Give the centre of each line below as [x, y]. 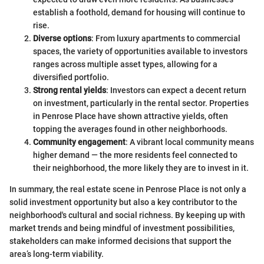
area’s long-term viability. [57, 254]
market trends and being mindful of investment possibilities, [122, 228]
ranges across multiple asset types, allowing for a [125, 64]
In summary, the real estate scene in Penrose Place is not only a [128, 189]
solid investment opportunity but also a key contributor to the [123, 202]
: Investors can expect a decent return [176, 90]
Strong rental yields [70, 90]
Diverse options [62, 38]
